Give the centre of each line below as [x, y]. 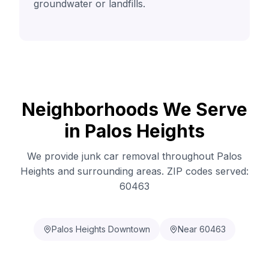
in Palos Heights [134, 131]
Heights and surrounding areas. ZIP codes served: [134, 171]
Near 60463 [202, 229]
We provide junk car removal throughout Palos [134, 156]
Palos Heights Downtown [101, 229]
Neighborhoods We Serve [134, 109]
